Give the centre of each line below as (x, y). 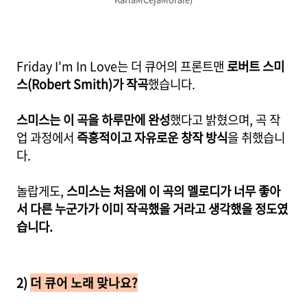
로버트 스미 (256, 66)
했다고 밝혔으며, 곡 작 (225, 120)
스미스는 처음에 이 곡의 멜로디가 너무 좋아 (173, 191)
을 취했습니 (256, 137)
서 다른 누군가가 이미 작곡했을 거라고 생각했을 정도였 (152, 209)
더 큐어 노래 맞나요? (84, 283)
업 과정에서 (47, 137)
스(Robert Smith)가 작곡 (82, 84)
